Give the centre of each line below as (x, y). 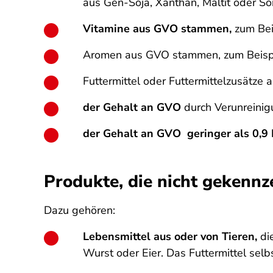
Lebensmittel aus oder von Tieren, (170, 236)
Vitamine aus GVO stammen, (159, 29)
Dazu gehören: (80, 210)
